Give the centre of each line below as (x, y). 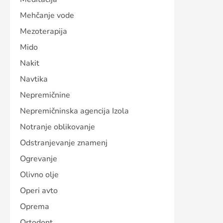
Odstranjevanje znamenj (64, 143)
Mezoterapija (44, 32)
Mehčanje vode (47, 16)
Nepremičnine (45, 95)
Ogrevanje (39, 159)
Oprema (35, 207)
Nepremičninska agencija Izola (74, 111)
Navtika (34, 79)
